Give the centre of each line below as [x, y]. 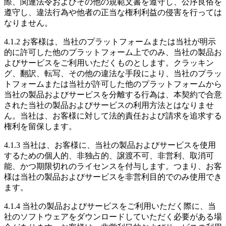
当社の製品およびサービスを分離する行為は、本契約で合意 [113, 94]
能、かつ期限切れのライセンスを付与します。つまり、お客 [113, 166]
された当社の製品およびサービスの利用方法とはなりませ [109, 105]
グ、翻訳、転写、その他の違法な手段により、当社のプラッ [113, 73]
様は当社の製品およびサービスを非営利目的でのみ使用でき [113, 177]
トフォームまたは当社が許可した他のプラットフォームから [113, 84]
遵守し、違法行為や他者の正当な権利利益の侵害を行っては [113, 12]
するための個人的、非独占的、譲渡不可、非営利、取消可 [109, 155]
